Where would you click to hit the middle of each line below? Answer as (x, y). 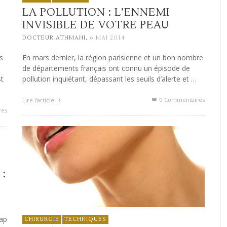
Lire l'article (39, 100)
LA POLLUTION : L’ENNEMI (96, 12)
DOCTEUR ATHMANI (54, 38)
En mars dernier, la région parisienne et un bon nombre (113, 58)
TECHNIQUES (85, 219)
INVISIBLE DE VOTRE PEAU (96, 25)
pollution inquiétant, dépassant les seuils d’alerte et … (109, 79)
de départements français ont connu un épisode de (106, 68)
